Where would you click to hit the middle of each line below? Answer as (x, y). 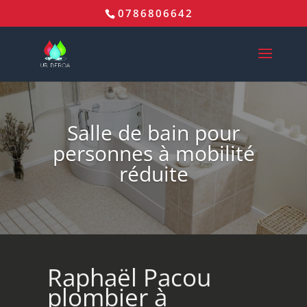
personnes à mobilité (153, 153)
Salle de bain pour (153, 133)
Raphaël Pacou (129, 277)
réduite (153, 174)
